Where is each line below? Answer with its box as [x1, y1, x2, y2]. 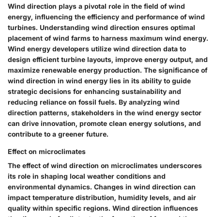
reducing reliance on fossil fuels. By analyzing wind [8, 97, 180, 106]
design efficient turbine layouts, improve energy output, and [8, 55, 208, 63]
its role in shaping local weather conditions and [8, 171, 166, 180]
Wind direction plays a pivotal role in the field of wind [8, 1, 185, 10]
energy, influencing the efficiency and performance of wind [8, 12, 205, 21]
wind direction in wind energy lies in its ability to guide [8, 76, 191, 85]
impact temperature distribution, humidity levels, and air [8, 193, 196, 201]
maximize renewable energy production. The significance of [8, 65, 207, 74]
